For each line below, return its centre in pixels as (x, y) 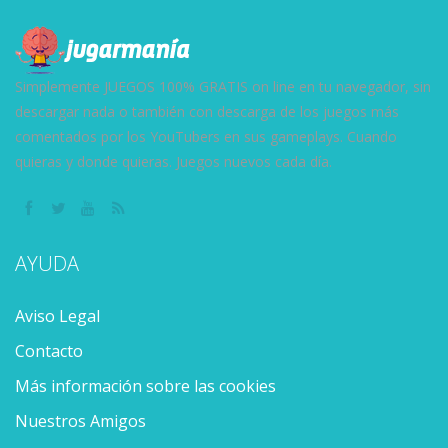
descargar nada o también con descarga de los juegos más (207, 111)
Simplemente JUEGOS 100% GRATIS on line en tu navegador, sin (223, 86)
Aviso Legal (57, 315)
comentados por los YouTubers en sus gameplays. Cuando (206, 136)
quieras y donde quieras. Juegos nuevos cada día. (173, 161)
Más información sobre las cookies (145, 385)
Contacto (49, 350)
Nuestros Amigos (80, 420)
